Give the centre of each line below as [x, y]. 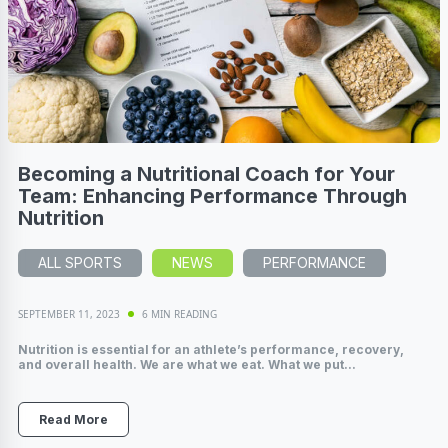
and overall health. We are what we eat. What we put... [187, 364]
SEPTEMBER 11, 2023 [69, 313]
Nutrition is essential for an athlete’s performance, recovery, [211, 349]
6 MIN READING [179, 313]
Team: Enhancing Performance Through [212, 195]
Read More [73, 419]
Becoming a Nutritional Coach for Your [206, 173]
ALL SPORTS [80, 262]
